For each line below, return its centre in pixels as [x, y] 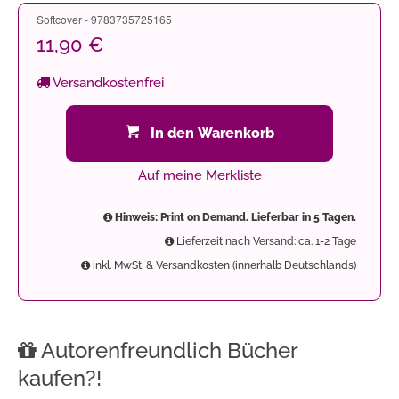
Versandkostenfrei [107, 83]
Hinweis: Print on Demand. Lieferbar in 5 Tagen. [234, 217]
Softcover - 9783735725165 [104, 19]
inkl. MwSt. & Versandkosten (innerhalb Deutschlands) [223, 265]
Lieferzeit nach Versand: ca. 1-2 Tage [265, 241]
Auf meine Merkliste [199, 175]
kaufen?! [60, 378]
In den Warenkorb [212, 133]
